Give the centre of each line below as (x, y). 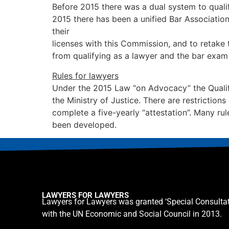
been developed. (84, 124)
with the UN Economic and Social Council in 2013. (132, 214)
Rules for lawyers (85, 75)
